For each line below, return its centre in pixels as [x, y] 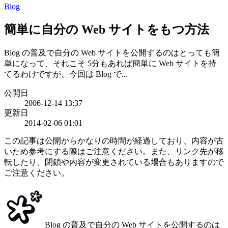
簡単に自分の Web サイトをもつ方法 [107, 29]
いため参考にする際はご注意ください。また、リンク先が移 [114, 151]
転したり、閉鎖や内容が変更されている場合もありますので [114, 162]
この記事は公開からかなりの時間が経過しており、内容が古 [114, 140]
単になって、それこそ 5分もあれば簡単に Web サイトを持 [110, 63]
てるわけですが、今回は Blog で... [66, 74]
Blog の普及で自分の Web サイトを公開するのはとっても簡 [112, 52]
